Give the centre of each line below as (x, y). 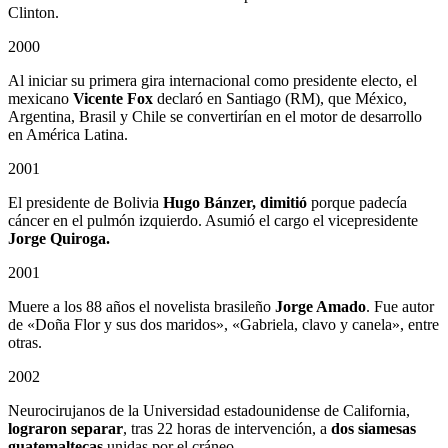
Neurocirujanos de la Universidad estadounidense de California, (209, 411)
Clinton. (33, 13)
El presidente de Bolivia (85, 203)
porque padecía (357, 203)
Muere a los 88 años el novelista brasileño (141, 307)
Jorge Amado (320, 307)
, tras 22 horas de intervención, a (227, 429)
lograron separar (65, 429)
